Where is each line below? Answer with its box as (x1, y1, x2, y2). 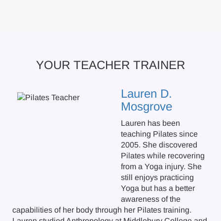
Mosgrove (121, 100, 172, 113)
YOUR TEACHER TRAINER (36, 58, 185, 72)
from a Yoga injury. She (121, 162, 202, 171)
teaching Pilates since (121, 130, 198, 138)
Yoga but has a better (121, 184, 195, 192)
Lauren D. (121, 87, 172, 100)
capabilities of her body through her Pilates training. (12, 206, 191, 214)
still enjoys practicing (121, 173, 194, 182)
